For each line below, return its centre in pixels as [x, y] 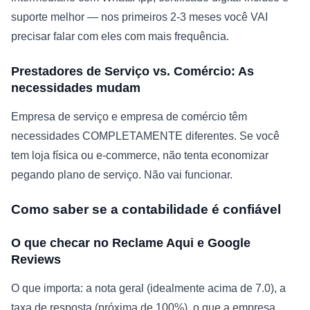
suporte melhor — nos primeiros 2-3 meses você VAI [139, 17]
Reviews [36, 260]
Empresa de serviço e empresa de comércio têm [129, 117]
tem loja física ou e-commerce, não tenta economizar [140, 156]
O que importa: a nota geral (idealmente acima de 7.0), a [148, 289]
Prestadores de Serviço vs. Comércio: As [133, 72]
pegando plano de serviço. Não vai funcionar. [122, 175]
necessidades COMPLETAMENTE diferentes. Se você [145, 136]
